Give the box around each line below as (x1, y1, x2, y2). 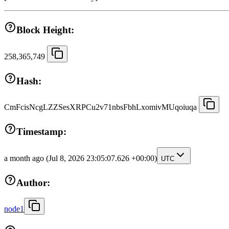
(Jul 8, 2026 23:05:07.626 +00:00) (46, 153, 157, 163)
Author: (16, 177, 50, 188)
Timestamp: (16, 126, 66, 138)
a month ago (4, 153, 46, 163)
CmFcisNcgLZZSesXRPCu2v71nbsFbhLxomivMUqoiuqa (4, 103, 197, 112)
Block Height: (16, 25, 74, 36)
